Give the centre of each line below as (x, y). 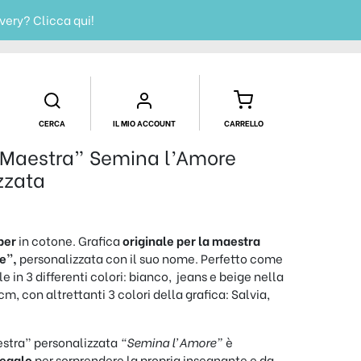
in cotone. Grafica (71, 240)
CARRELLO (243, 123)
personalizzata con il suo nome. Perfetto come (151, 258)
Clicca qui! (64, 19)
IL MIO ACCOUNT (144, 123)
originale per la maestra (192, 240)
